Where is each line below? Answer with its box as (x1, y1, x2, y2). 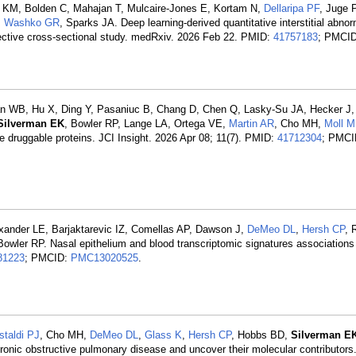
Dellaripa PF (264, 2, 319, 14)
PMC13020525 (71, 252, 138, 264)
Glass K (145, 329, 182, 341)
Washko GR (4, 17, 60, 29)
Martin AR (229, 118, 274, 130)
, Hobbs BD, (231, 329, 291, 341)
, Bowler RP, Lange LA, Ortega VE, (64, 118, 229, 130)
